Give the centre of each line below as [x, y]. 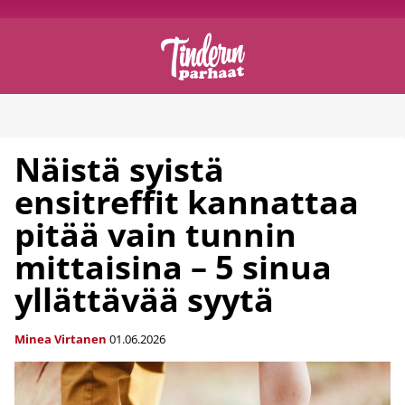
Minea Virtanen [61, 339]
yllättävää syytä [144, 300]
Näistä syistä [119, 170]
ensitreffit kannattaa [187, 202]
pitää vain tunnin [155, 235]
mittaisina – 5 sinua [173, 267]
